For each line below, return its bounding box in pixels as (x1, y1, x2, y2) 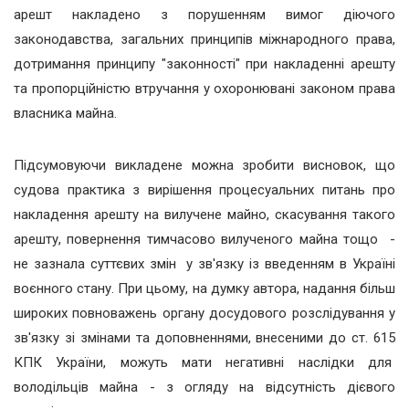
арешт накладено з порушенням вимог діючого (14, 6, 395, 24)
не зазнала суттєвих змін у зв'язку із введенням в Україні (14, 256, 395, 273)
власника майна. (14, 105, 117, 122)
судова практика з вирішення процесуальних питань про (14, 182, 395, 199)
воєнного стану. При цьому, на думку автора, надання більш (14, 280, 395, 298)
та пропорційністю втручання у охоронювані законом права (14, 80, 395, 98)
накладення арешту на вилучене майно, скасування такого (14, 206, 395, 224)
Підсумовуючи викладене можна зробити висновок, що (14, 157, 395, 174)
